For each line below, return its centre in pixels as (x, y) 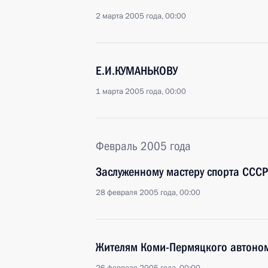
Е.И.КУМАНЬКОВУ (137, 71)
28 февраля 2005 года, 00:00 (148, 193)
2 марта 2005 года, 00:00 (141, 16)
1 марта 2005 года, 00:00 (141, 92)
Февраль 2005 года (143, 146)
